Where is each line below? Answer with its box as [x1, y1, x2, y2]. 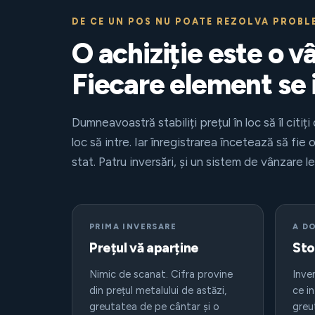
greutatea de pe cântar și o [89, 300, 219, 313]
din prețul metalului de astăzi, [89, 284, 226, 297]
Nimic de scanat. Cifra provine [89, 268, 233, 281]
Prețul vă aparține [89, 240, 199, 256]
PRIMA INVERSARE [89, 222, 176, 231]
